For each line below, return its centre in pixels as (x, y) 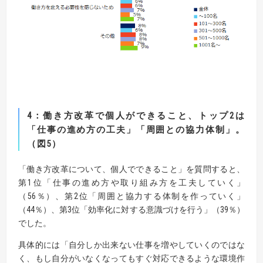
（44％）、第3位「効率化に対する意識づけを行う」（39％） (131, 210)
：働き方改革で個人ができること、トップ (131, 116)
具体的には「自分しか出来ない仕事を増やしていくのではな (131, 245)
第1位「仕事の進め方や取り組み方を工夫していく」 (131, 183)
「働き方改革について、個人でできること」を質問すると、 (131, 169)
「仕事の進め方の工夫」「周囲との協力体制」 (131, 130)
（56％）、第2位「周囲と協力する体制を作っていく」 (131, 196)
